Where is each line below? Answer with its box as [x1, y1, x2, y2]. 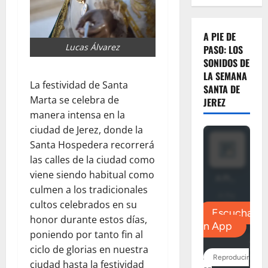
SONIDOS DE [203, 56, 249, 71]
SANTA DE [203, 82, 240, 97]
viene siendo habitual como [30, 168, 154, 182]
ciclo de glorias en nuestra [30, 243, 148, 257]
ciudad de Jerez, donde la [30, 123, 143, 137]
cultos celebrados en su [30, 198, 137, 212]
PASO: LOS [203, 42, 243, 57]
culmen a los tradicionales [30, 183, 148, 197]
